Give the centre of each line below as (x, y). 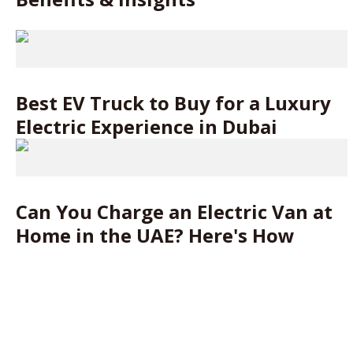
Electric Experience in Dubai (147, 126)
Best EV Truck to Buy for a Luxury (173, 103)
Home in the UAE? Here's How (155, 235)
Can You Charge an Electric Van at (174, 212)
